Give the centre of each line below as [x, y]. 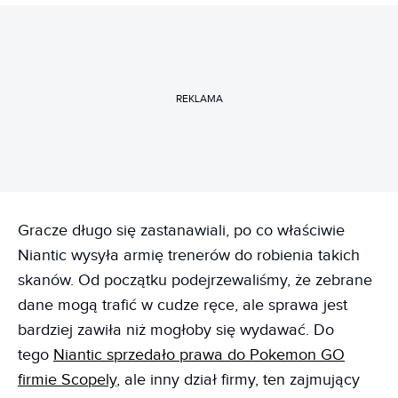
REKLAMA [199, 98]
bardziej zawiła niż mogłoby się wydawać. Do [176, 330]
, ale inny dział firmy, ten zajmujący [238, 380]
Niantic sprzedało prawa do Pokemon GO [199, 355]
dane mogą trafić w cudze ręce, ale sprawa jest [183, 305]
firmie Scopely [67, 380]
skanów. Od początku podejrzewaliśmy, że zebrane [195, 280]
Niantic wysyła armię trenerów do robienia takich [189, 255]
